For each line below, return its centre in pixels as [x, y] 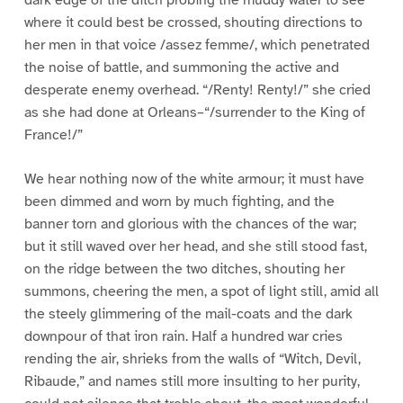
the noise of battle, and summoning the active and [181, 68]
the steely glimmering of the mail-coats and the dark [188, 314]
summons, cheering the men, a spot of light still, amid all [201, 292]
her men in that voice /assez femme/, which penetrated [197, 45]
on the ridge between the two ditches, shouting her [184, 269]
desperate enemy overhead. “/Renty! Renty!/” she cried [197, 90]
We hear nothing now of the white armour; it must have [194, 179]
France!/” [53, 135]
